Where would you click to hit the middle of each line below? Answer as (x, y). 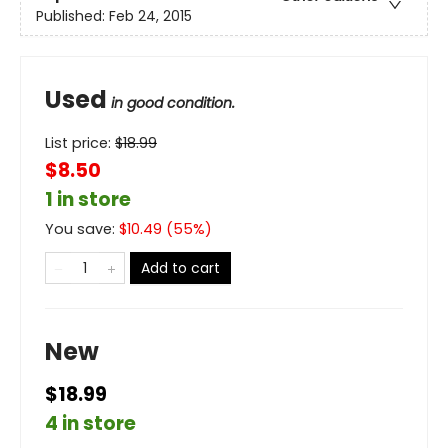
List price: (80, 143)
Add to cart (180, 268)
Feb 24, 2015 (150, 16)
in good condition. (173, 103)
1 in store (88, 200)
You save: (82, 229)
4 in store (90, 424)
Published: (72, 16)
